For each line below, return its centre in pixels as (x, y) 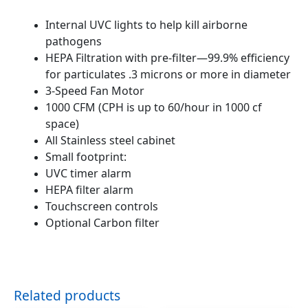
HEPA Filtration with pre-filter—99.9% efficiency (167, 58)
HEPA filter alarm (89, 190)
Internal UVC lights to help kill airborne (146, 25)
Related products (67, 296)
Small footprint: (87, 157)
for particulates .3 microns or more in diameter (169, 75)
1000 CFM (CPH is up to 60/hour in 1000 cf (153, 108)
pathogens (73, 42)
